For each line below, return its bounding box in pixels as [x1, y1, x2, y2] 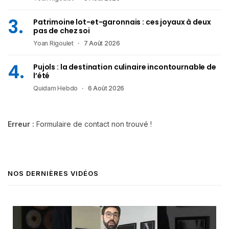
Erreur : [8, 119, 34, 128]
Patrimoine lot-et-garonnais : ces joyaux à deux [33, 16, 211, 27]
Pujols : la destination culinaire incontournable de [33, 61, 216, 72]
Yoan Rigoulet [33, 39, 74, 47]
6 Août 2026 [87, 84, 125, 92]
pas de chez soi [33, 25, 90, 36]
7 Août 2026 [83, 39, 121, 47]
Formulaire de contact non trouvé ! [34, 119, 152, 128]
